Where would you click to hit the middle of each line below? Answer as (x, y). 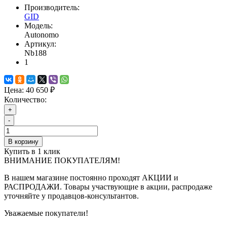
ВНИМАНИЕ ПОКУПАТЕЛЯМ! (62, 161)
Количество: (25, 100)
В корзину (23, 142)
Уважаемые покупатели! (46, 213)
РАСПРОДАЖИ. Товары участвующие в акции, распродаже (108, 187)
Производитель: (52, 8)
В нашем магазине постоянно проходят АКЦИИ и (91, 178)
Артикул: (40, 44)
